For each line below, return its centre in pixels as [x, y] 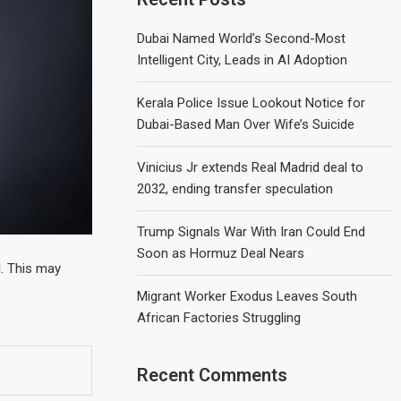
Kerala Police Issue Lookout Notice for [252, 102]
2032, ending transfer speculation [235, 188]
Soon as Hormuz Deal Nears [221, 253]
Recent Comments [213, 375]
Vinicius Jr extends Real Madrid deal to [251, 167]
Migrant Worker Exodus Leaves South [247, 296]
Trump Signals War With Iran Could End [252, 231]
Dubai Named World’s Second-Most [242, 38]
